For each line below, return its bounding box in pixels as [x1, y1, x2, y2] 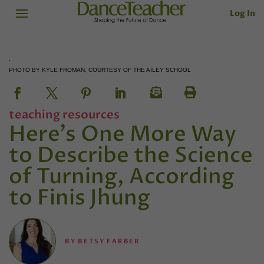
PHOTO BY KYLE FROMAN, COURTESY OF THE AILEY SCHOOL [9, 67, 191, 73]
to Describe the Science [9, 141, 253, 170]
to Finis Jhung [9, 183, 150, 213]
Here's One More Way [9, 120, 236, 149]
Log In [230, 7, 255, 19]
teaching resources [9, 107, 120, 123]
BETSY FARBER [78, 236, 141, 246]
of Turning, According [9, 162, 235, 192]
